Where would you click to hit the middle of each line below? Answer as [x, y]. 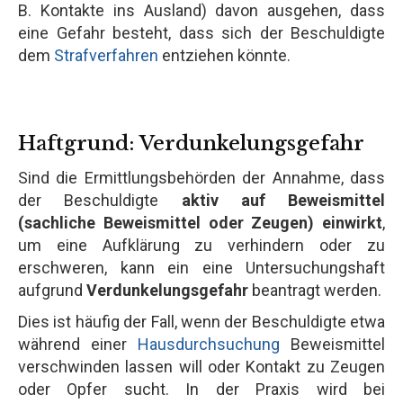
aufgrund [52, 290]
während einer [78, 344]
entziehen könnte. [224, 55]
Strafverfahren [106, 55]
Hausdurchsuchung [209, 344]
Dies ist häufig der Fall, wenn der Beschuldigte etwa [201, 321]
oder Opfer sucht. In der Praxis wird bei [201, 389]
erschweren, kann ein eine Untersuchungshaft [201, 267]
